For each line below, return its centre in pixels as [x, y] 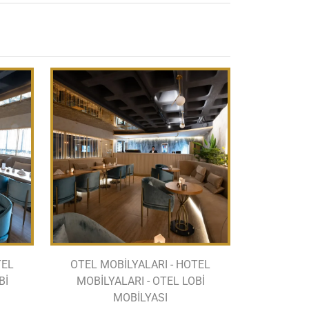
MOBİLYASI [140, 297]
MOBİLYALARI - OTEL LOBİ [140, 281]
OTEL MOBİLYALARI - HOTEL [140, 264]
